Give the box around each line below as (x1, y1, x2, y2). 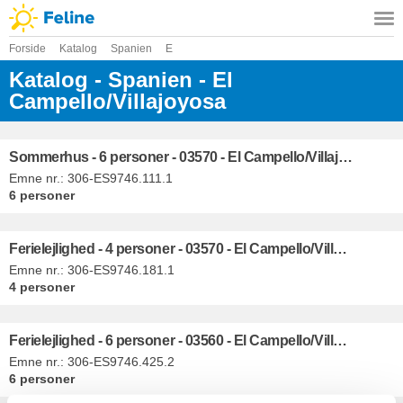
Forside (9, 42, 46, 55)
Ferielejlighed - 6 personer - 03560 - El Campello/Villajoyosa (333, 332, 348, 348)
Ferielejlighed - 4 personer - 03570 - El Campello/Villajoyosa (333, 240, 348, 256)
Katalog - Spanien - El (9, 67, 233, 92)
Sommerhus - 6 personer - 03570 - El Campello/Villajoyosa (337, 149, 353, 165)
